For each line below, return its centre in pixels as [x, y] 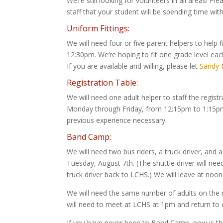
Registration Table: [103, 82]
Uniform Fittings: [98, 28]
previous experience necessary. [117, 120]
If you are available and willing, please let [133, 66]
